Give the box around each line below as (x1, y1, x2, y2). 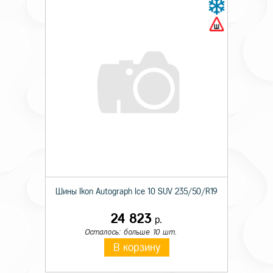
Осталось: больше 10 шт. (84, 228, 177, 236)
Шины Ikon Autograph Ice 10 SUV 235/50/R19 (55, 187, 218, 196)
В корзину (113, 242, 160, 253)
